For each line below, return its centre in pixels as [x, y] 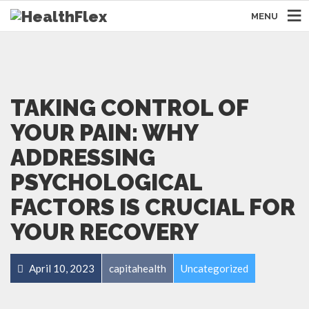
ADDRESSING [83, 158]
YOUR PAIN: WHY [104, 133]
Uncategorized [215, 268]
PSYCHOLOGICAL [106, 182]
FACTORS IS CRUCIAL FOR [153, 207]
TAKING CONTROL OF [129, 108]
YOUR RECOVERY [104, 232]
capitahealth [138, 268]
